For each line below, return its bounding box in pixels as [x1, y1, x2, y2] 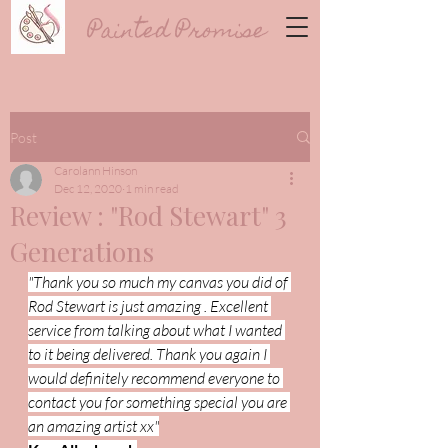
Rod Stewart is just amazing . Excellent [28, 296, 271, 316]
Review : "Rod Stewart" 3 [10, 198, 287, 233]
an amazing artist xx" [28, 416, 159, 436]
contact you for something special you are [28, 392, 290, 412]
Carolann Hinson [54, 163, 137, 178]
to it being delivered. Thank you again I [28, 344, 270, 364]
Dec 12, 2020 [54, 181, 122, 196]
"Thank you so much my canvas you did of [28, 272, 291, 292]
